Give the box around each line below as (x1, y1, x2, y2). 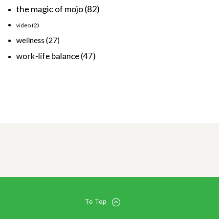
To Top (84, 197, 107, 205)
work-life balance (16, 50, 79, 61)
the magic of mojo (16, 3, 83, 14)
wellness (16, 35, 44, 44)
